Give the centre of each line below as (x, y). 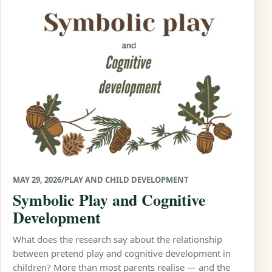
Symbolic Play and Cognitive (109, 199)
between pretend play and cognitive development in (122, 253)
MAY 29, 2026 (37, 179)
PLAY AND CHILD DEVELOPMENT (127, 179)
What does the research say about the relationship (117, 239)
